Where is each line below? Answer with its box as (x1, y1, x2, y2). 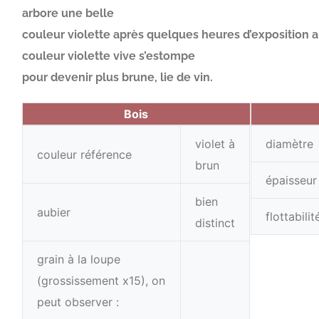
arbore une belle (22, 6, 114, 21)
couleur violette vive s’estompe (22, 49, 195, 63)
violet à (195, 137, 235, 152)
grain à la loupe (37, 252, 120, 267)
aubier (37, 205, 70, 220)
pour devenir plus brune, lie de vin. (22, 70, 213, 85)
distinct (195, 216, 235, 231)
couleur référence (37, 147, 132, 162)
